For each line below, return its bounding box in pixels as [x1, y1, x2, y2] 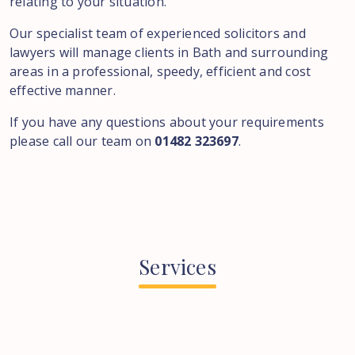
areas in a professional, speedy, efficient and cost [10, 63, 311, 80]
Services [139, 253, 216, 281]
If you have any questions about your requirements [10, 113, 324, 131]
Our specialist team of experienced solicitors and [10, 25, 306, 42]
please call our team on [10, 132, 155, 150]
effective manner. [10, 82, 116, 99]
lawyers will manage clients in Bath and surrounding [10, 44, 329, 61]
